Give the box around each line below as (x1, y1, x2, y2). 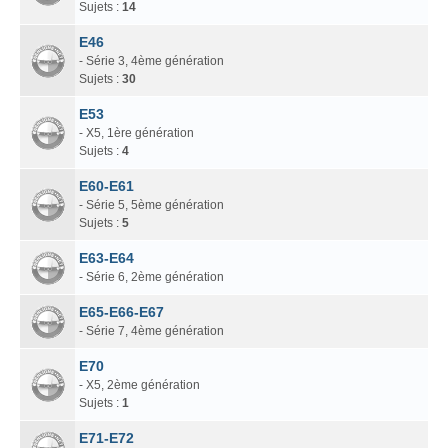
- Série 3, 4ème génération (79, 53, 224, 68)
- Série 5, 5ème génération (79, 197, 224, 212)
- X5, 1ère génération (79, 125, 194, 140)
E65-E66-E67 (79, 303, 164, 320)
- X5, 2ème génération (79, 377, 200, 392)
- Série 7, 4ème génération (79, 323, 224, 338)
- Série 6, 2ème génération (79, 269, 224, 284)
